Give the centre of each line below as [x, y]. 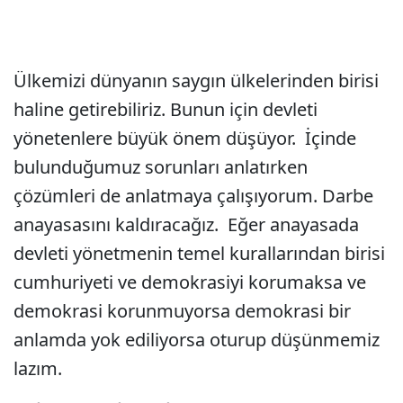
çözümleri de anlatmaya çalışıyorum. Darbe [193, 196]
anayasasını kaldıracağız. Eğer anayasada [186, 224]
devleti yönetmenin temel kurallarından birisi [199, 253]
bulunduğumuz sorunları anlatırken [161, 167]
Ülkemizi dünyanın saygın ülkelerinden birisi [196, 81]
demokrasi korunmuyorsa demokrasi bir [182, 311]
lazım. [38, 368]
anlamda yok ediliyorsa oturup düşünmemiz [197, 340]
